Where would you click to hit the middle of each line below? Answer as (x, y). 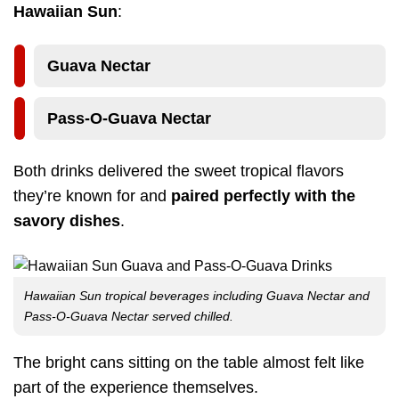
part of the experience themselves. (136, 388)
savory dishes (67, 220)
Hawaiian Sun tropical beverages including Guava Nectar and (197, 296)
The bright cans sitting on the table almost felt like (189, 363)
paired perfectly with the (263, 195)
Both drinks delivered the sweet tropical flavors (179, 171)
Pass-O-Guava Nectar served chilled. (129, 317)
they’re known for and (92, 195)
